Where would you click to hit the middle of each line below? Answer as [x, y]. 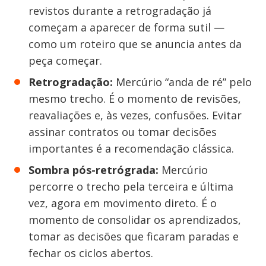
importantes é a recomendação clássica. [131, 148]
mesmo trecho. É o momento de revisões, [135, 99]
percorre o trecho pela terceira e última [131, 186]
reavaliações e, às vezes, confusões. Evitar [135, 115]
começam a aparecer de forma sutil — [126, 27]
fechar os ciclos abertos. [91, 253]
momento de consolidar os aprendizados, [135, 220]
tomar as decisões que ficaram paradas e [134, 236]
